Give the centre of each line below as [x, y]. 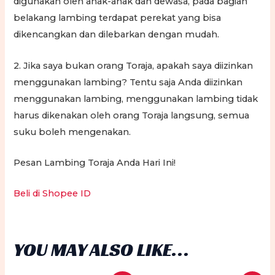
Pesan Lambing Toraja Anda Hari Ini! [95, 162]
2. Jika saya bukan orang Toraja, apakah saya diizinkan [134, 65]
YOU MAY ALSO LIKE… [102, 250]
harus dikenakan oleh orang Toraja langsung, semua [132, 115]
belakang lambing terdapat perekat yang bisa [118, 18]
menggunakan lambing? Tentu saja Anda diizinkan [128, 82]
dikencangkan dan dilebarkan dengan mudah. [117, 35]
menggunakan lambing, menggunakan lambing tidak [136, 99]
